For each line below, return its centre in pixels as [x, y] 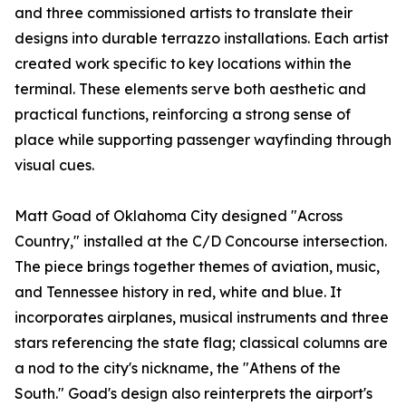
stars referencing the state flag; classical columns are [201, 343]
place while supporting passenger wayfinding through [203, 140]
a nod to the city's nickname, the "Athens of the [178, 368]
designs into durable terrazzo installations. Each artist [202, 39]
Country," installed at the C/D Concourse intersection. [201, 242]
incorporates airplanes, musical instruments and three [202, 318]
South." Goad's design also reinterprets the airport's [193, 394]
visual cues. [54, 165]
